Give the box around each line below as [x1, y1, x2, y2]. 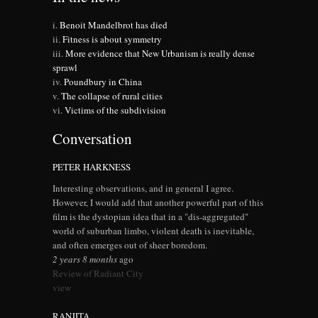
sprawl [53, 61, 77, 75]
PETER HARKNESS [53, 160, 131, 174]
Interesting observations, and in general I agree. [53, 182, 234, 195]
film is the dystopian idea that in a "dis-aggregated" [53, 210, 248, 224]
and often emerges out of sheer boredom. [53, 238, 207, 252]
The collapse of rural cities [61, 89, 163, 103]
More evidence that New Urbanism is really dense [65, 47, 255, 60]
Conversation [53, 128, 132, 149]
